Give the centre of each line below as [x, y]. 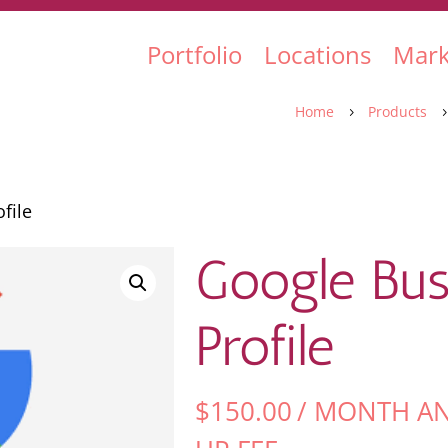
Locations [318, 54]
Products [398, 111]
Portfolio [195, 54]
